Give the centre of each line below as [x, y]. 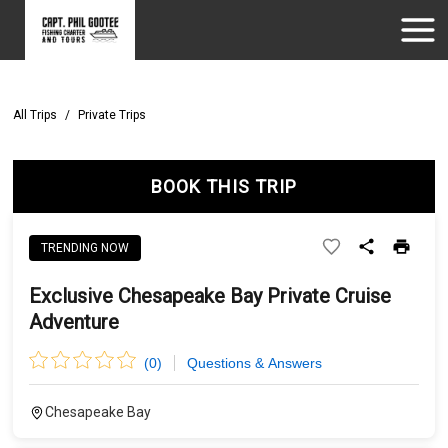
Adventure [74, 322]
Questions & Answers [254, 362]
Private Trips [112, 115]
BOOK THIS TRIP [223, 186]
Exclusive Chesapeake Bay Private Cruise [210, 296]
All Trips [35, 115]
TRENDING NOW [85, 247]
